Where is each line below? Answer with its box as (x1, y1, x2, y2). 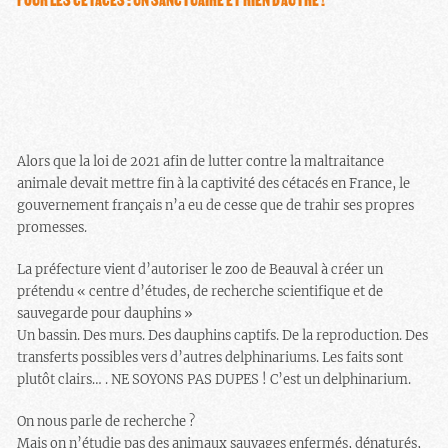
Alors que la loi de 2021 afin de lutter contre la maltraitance (17, 152, 385, 170)
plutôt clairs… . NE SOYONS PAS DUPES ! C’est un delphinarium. (17, 370, 412, 388)
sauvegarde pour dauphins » (17, 304, 194, 322)
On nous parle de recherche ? (17, 412, 196, 430)
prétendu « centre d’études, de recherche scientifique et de (17, 282, 384, 300)
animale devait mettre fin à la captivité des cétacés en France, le (17, 174, 411, 192)
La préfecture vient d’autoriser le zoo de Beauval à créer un (17, 260, 384, 278)
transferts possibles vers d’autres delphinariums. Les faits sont (17, 348, 404, 366)
